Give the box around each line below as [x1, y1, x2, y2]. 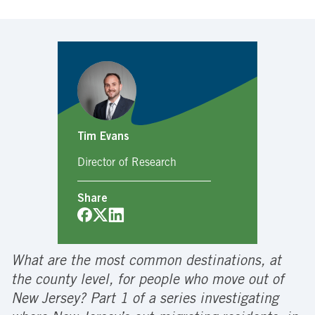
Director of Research [77, 157, 176, 169]
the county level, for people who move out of [11, 274, 284, 289]
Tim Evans [77, 131, 129, 143]
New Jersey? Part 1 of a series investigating [11, 293, 278, 308]
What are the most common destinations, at [11, 255, 281, 270]
